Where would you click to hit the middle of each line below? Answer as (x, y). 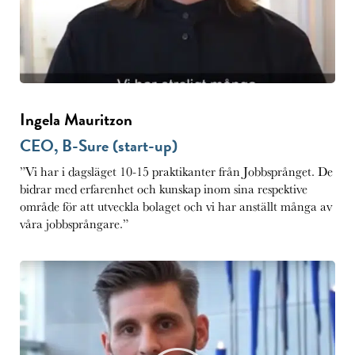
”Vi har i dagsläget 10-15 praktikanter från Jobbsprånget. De (176, 171)
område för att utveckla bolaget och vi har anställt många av (176, 206)
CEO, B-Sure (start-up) (99, 145)
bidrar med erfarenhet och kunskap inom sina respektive (164, 189)
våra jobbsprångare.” (74, 223)
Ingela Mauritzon (76, 119)
